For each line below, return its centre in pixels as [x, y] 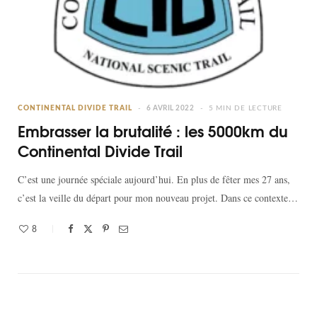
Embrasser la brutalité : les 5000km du [153, 131]
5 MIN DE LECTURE [245, 109]
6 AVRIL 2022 [170, 109]
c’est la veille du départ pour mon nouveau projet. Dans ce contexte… [158, 198]
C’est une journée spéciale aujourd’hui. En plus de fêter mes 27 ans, [154, 180]
